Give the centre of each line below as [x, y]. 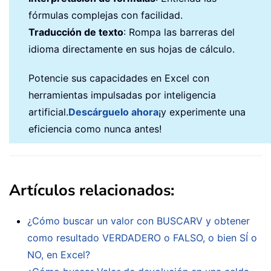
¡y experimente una [202, 112]
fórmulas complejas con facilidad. [106, 15]
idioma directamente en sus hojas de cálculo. [132, 49]
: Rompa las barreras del [179, 32]
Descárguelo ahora [113, 112]
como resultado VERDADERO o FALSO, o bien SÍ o [142, 237]
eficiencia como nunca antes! [95, 129]
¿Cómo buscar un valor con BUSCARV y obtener [139, 220]
